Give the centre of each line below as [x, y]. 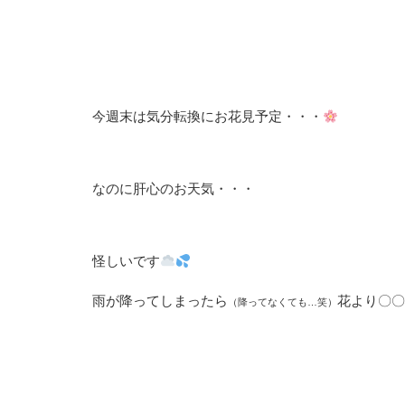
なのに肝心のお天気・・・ [174, 188]
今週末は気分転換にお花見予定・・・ [207, 116]
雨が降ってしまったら [160, 301]
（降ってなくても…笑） [283, 302]
